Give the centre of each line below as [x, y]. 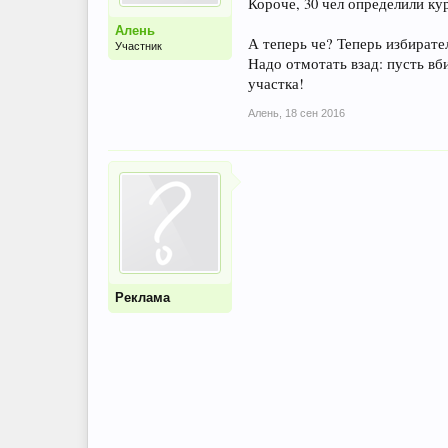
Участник [138, 46]
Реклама [142, 297]
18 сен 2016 [315, 113]
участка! [276, 83]
